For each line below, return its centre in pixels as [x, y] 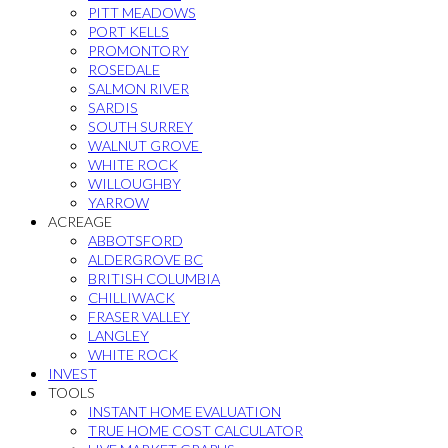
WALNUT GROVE [145, 145]
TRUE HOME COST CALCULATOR [195, 430]
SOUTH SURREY [140, 126]
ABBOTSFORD [135, 240]
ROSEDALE [124, 69]
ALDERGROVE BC [145, 259]
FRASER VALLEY [139, 316]
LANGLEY [118, 335]
